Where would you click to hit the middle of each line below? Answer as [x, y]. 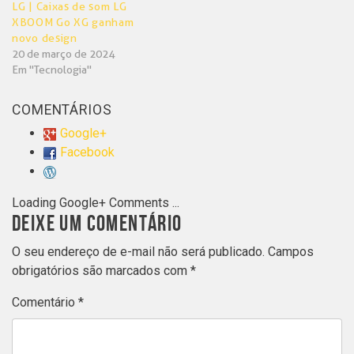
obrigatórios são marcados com [101, 271]
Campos [291, 252]
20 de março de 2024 [63, 54]
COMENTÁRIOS [62, 110]
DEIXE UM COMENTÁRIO [97, 224]
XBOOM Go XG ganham [73, 23]
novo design [45, 38]
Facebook [87, 153]
